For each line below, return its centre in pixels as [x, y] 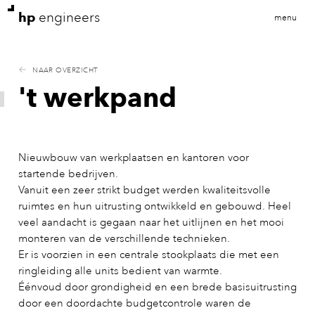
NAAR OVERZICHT [64, 70]
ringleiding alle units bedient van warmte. [120, 271]
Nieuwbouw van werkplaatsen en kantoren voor [133, 158]
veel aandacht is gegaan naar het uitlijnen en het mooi [151, 223]
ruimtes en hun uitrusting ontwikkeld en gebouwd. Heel [154, 207]
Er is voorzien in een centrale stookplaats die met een [148, 255]
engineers [67, 17]
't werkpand [97, 97]
